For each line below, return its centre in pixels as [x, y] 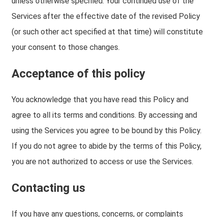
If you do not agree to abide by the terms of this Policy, [107, 146]
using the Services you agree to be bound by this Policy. [107, 131]
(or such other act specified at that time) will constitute [107, 32]
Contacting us [48, 188]
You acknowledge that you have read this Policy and [100, 100]
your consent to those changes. [66, 47]
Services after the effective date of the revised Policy [106, 16]
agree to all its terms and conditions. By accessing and [104, 115]
